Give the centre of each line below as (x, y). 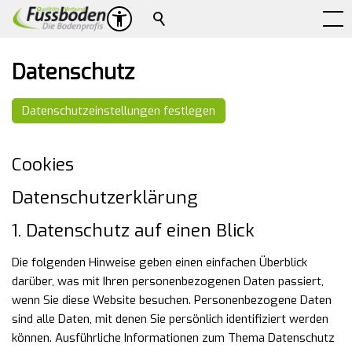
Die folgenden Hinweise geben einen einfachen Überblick (159, 262)
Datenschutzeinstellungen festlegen (119, 111)
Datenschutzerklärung (104, 197)
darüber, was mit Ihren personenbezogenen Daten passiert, (168, 281)
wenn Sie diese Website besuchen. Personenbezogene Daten (172, 300)
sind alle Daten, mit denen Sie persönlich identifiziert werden (170, 319)
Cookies (43, 164)
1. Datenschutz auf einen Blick (133, 230)
